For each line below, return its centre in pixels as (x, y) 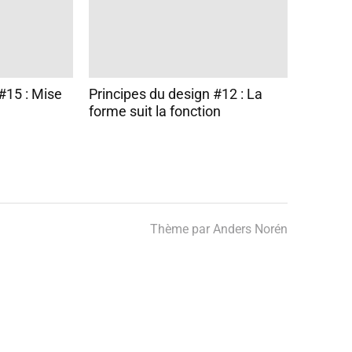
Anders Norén (250, 229)
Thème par (181, 229)
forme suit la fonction (154, 111)
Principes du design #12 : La (175, 93)
